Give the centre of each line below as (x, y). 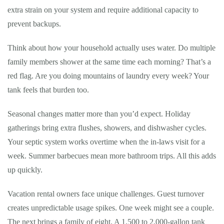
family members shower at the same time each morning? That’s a (109, 62)
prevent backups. (34, 24)
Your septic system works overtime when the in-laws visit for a (106, 142)
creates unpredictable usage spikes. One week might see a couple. (111, 208)
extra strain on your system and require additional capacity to (103, 10)
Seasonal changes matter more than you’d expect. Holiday (99, 114)
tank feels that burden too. (48, 90)
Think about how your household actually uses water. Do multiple (111, 48)
